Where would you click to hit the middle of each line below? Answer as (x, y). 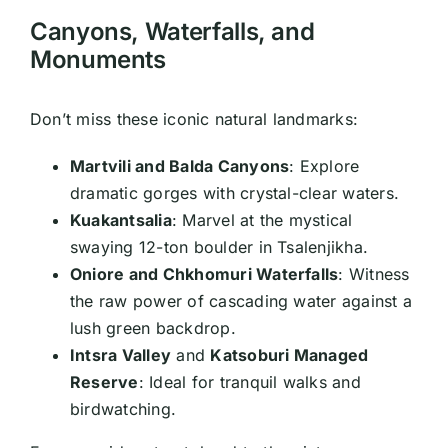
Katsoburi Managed (289, 355)
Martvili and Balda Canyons (179, 166)
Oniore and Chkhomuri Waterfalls (204, 274)
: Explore (324, 166)
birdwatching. (123, 409)
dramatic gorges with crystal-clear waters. (234, 193)
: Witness (374, 274)
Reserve (104, 382)
